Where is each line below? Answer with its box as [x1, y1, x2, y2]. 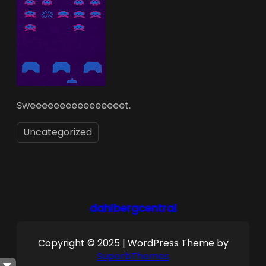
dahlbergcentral [89, 200, 177, 216]
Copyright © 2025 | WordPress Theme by [37, 236, 229, 250]
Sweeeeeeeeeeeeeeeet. [17, 99, 131, 113]
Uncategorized [23, 125, 92, 139]
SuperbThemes [97, 249, 169, 263]
